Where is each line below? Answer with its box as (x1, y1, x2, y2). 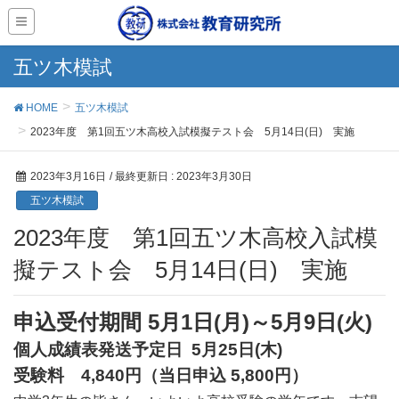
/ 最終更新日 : (110, 170, 176, 183)
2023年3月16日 (30, 170, 106, 183)
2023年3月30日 (176, 170, 252, 183)
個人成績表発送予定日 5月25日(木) (13, 339, 282, 359)
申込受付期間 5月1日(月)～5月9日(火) (13, 309, 372, 334)
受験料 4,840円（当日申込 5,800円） (13, 365, 308, 385)
